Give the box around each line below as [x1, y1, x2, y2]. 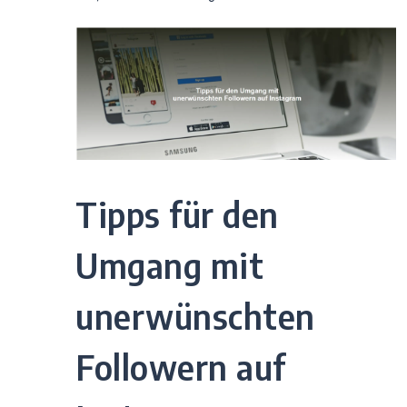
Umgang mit [75, 243, 263, 287]
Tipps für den [75, 193, 279, 236]
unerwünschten [75, 294, 315, 338]
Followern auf [75, 345, 286, 389]
